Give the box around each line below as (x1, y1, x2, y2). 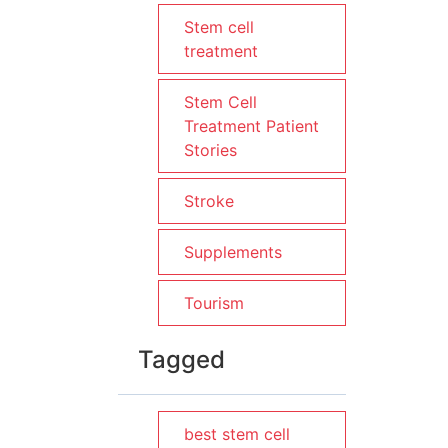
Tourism (184, 293, 244, 313)
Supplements (184, 242, 282, 262)
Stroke (184, 191, 234, 211)
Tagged (138, 345, 225, 374)
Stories (184, 140, 237, 160)
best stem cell (184, 424, 290, 444)
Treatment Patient (184, 116, 319, 136)
